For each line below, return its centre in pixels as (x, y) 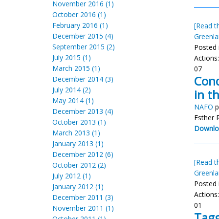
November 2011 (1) (83, 208)
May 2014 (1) (73, 100)
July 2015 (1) (72, 57)
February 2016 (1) (80, 25)
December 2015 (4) (83, 36)
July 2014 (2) (72, 90)
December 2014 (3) (83, 79)
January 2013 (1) (78, 143)
